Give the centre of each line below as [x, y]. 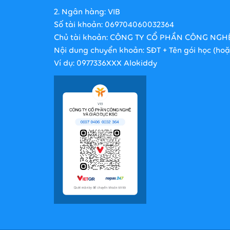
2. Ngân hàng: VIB [87, 12]
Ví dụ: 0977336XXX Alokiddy [106, 64]
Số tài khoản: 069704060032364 [114, 25]
